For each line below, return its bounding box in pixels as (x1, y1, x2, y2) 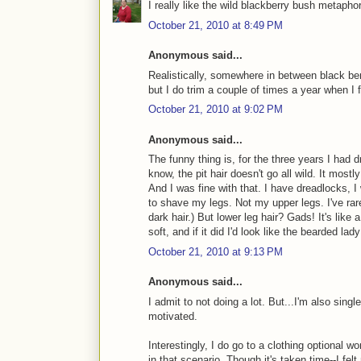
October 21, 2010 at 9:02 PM (148, 103, 283, 116)
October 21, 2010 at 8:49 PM (148, 19, 283, 31)
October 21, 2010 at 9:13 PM (148, 245, 283, 258)
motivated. (148, 309, 197, 322)
